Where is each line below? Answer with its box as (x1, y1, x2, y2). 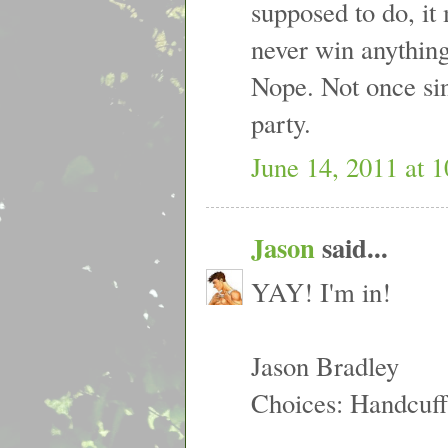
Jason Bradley (251, 348, 399, 384)
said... (315, 228, 388, 268)
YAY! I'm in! (251, 274, 391, 310)
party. (251, 104, 311, 140)
